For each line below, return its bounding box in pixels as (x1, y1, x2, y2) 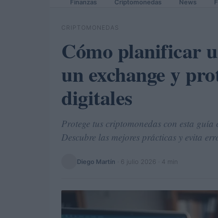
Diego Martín (77, 157, 115, 165)
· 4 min (156, 157, 178, 165)
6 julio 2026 (121, 157, 156, 165)
